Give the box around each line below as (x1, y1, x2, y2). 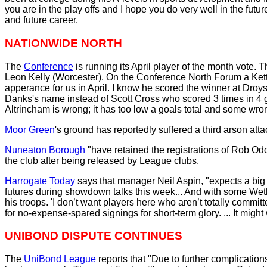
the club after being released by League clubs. (5, 155, 199, 166)
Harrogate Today (5, 175, 75, 186)
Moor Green (5, 124, 55, 135)
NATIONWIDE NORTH (5, 36, 122, 49)
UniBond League (24, 254, 96, 265)
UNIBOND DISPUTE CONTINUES (5, 229, 182, 243)
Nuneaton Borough (5, 144, 85, 155)
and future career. (5, 15, 78, 26)
